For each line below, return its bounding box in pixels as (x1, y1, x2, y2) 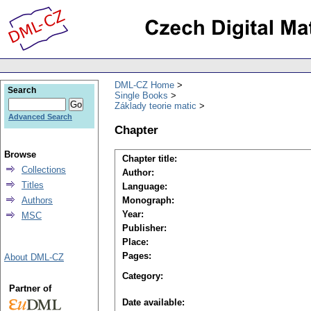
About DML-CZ (4, 252, 64, 262)
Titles (22, 180, 44, 190)
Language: (122, 181, 167, 192)
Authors (22, 195, 53, 205)
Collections (22, 165, 66, 175)
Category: (122, 271, 163, 282)
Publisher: (122, 223, 167, 234)
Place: (122, 237, 149, 248)
